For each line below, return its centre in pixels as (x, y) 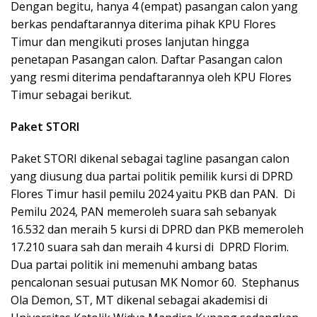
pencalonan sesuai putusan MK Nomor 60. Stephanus (155, 283)
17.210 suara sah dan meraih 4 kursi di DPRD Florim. (150, 247)
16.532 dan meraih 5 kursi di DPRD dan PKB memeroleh (157, 230)
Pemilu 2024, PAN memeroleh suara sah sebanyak (144, 212)
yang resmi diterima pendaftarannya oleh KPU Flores (151, 77)
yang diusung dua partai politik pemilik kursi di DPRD (152, 177)
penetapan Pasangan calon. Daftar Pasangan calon (146, 60)
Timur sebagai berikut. (71, 95)
